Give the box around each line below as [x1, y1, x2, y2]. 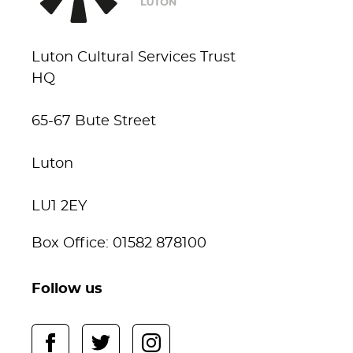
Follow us [32, 282, 102, 297]
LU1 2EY [32, 199, 87, 214]
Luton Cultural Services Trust [32, 50, 236, 65]
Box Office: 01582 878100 [32, 236, 206, 251]
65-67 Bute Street [32, 114, 156, 129]
